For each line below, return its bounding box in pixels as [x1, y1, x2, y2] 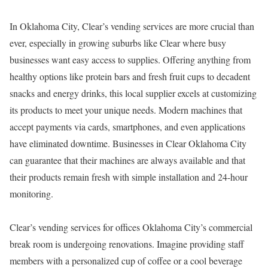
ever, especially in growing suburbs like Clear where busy [10, 36, 226, 49]
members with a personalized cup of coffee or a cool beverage [10, 254, 242, 267]
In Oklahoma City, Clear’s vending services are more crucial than [10, 20, 254, 32]
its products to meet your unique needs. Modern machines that [10, 103, 242, 116]
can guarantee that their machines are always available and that [10, 154, 245, 166]
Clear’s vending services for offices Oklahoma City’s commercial [10, 221, 252, 233]
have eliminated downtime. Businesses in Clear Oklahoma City [10, 137, 246, 150]
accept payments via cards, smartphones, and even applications [10, 120, 245, 133]
